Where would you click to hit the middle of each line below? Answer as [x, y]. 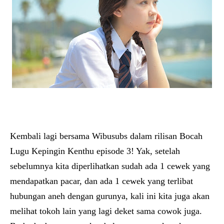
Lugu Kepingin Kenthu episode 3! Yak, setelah [95, 151]
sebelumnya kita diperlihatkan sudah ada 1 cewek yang [110, 166]
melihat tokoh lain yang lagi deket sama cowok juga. [106, 211]
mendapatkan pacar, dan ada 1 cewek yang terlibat [101, 181]
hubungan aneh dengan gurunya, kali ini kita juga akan [110, 196]
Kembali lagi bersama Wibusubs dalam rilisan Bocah [106, 136]
